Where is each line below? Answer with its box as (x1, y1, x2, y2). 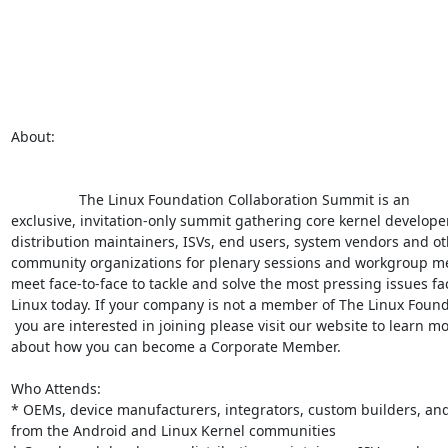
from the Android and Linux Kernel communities (10, 420, 336, 440)
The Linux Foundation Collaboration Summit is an (10, 189, 79, 209)
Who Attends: (10, 378, 101, 398)
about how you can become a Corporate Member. (10, 336, 341, 356)
